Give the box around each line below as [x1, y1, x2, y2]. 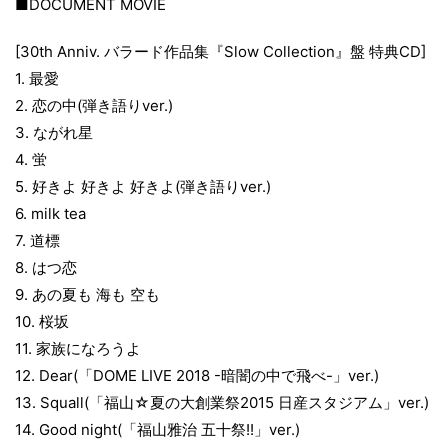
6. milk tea [15, 204, 86, 224]
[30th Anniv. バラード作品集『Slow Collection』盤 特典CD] [15, 42, 426, 62]
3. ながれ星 [15, 123, 93, 143]
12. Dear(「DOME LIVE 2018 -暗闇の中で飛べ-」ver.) [15, 366, 379, 386]
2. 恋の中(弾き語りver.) [15, 96, 173, 116]
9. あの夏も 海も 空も [15, 285, 160, 305]
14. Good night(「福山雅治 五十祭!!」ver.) [15, 420, 300, 440]
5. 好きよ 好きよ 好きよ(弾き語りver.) [15, 177, 271, 197]
